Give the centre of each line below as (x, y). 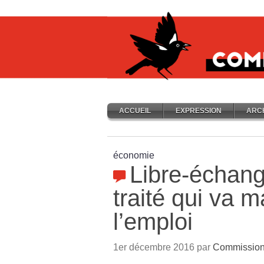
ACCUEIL (135, 111)
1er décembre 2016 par (163, 247)
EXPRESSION (199, 111)
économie (134, 155)
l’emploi (153, 222)
